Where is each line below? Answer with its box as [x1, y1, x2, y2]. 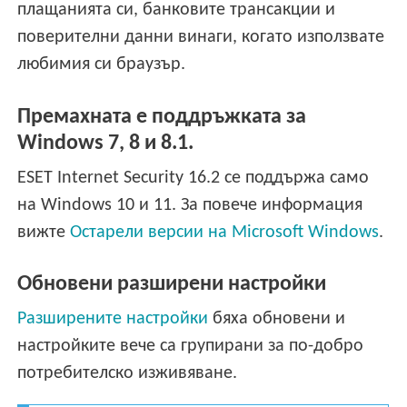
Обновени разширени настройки [17, 273, 327, 296]
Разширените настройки [17, 310, 209, 329]
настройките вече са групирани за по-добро [17, 337, 364, 356]
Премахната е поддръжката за [17, 105, 307, 128]
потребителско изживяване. [17, 364, 238, 383]
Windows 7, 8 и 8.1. [17, 132, 194, 154]
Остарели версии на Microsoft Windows [70, 223, 380, 242]
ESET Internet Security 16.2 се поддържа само [17, 168, 370, 187]
